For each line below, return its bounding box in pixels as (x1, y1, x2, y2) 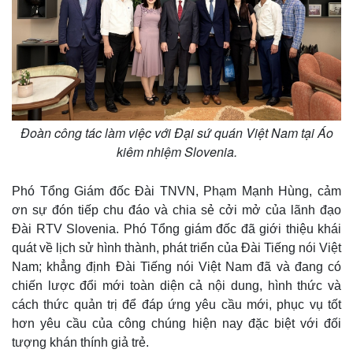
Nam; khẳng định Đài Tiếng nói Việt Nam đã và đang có (12, 260, 341, 274)
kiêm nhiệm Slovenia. (116, 143, 237, 162)
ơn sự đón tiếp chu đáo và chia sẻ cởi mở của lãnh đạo (12, 203, 341, 217)
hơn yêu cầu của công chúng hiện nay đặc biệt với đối (12, 317, 341, 331)
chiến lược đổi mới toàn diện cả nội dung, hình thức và (12, 279, 341, 293)
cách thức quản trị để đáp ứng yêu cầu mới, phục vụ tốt (12, 298, 341, 312)
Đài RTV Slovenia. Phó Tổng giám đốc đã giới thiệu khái (12, 222, 341, 236)
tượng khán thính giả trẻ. (12, 336, 149, 350)
